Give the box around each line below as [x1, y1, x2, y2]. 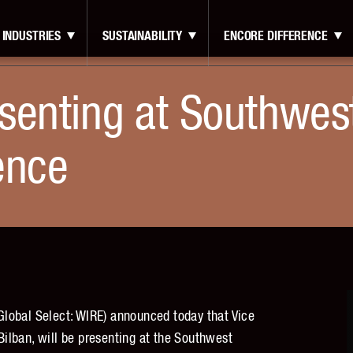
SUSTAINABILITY [102, 29, 183, 43]
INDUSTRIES [2, 29, 61, 43]
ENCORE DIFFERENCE [224, 29, 328, 43]
